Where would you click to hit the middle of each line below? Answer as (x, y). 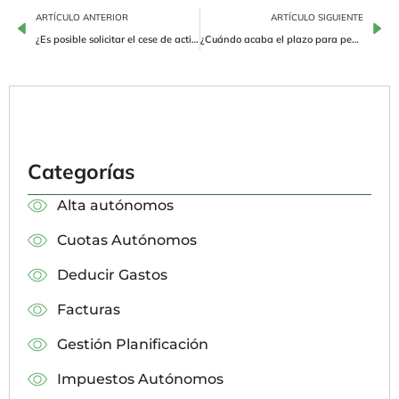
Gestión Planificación (132, 344)
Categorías (81, 171)
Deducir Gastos (112, 275)
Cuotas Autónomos (126, 240)
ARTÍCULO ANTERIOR (82, 17)
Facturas (88, 309)
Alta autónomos (115, 205)
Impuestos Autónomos (140, 379)
